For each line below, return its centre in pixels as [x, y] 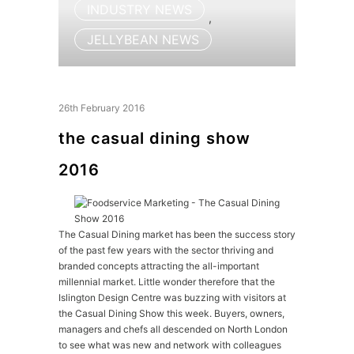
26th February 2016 [102, 108]
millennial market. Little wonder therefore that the [167, 282]
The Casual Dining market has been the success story [177, 234]
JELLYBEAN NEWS [143, 40]
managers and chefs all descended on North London [173, 329]
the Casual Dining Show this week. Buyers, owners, [171, 313]
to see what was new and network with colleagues [170, 345]
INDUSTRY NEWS [139, 9]
